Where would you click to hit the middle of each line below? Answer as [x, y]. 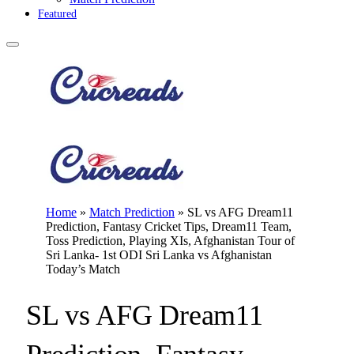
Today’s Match [83, 269]
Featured [57, 14]
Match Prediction [132, 212]
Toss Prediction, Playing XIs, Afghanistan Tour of [170, 241]
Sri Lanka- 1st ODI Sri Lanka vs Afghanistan [159, 255]
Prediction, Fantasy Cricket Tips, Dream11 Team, [169, 226]
